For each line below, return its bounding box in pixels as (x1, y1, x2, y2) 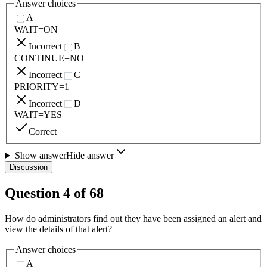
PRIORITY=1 (14, 81, 69, 92)
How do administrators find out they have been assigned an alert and (5, 213, 262, 224)
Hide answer (66, 150, 114, 161)
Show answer (14, 150, 66, 161)
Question (5, 185, 63, 201)
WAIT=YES (14, 110, 62, 120)
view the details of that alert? (5, 224, 112, 235)
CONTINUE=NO (14, 52, 84, 63)
